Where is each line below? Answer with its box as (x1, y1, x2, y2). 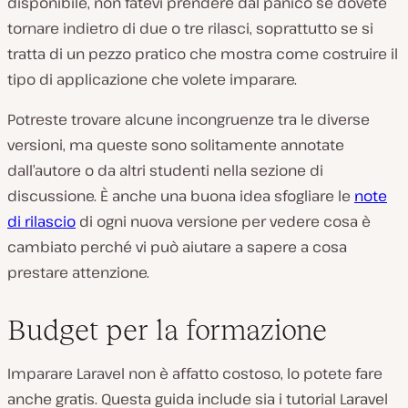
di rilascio (7, 210, 76, 231)
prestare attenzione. (7, 261, 149, 282)
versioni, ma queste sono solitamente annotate (7, 134, 344, 155)
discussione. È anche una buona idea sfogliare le (7, 185, 354, 206)
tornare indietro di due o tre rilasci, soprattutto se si (7, 17, 373, 38)
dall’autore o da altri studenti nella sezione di (7, 159, 323, 180)
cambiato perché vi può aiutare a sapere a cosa (7, 236, 347, 257)
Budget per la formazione (7, 312, 327, 346)
